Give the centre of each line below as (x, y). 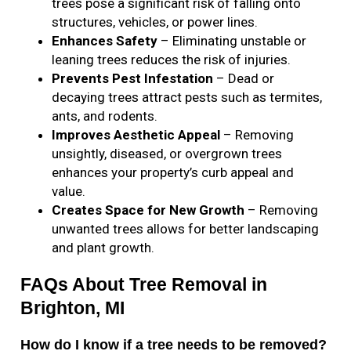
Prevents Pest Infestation (133, 79)
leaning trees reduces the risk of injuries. (172, 60)
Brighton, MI (73, 308)
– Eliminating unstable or (232, 41)
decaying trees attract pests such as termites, (187, 98)
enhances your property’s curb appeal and (173, 173)
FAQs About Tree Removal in (144, 285)
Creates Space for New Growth (148, 210)
